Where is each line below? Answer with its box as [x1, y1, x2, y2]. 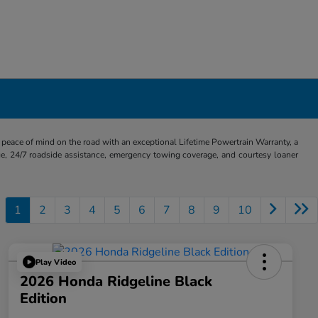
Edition [20, 289, 67, 309]
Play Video [35, 256, 76, 268]
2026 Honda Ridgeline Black [20, 272, 212, 292]
